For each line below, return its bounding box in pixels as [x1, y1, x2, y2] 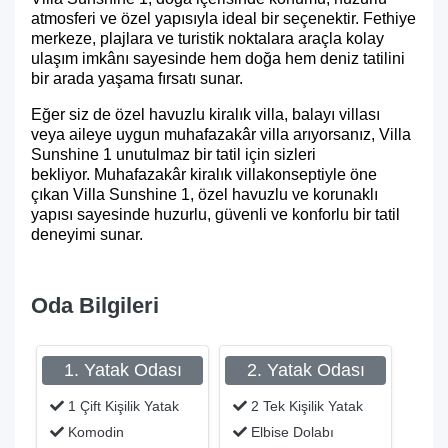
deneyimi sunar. [31, 226, 147, 243]
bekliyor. [31, 166, 94, 183]
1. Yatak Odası [63, 360, 182, 380]
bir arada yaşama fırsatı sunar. [31, 70, 243, 87]
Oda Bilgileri [31, 293, 159, 318]
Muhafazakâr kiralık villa [94, 166, 265, 183]
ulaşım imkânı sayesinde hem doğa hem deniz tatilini [31, 50, 405, 67]
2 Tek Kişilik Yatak [247, 398, 363, 414]
